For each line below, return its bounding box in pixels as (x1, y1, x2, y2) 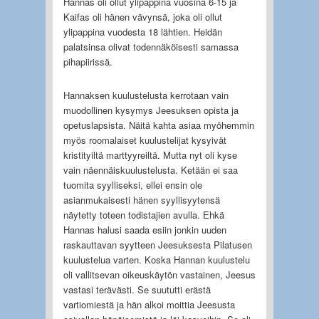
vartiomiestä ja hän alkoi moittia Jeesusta (63, 297, 235, 311)
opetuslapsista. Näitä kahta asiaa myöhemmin (63, 117, 254, 132)
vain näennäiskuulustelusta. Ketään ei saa (63, 162, 238, 177)
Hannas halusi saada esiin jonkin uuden (63, 222, 226, 236)
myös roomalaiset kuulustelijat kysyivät (63, 132, 226, 147)
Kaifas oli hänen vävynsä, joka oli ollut (63, 9, 222, 23)
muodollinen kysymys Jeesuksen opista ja (63, 103, 239, 117)
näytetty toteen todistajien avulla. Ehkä (63, 207, 224, 221)
